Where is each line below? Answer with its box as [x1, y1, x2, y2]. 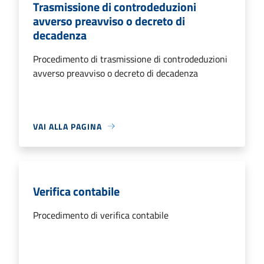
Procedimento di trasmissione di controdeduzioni [33, 51, 227, 66]
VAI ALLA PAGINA [33, 120, 102, 133]
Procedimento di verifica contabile [33, 207, 169, 222]
